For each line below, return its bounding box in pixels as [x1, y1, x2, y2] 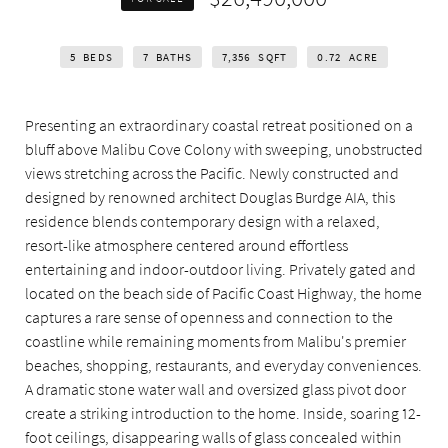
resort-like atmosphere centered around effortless [25, 234, 348, 255]
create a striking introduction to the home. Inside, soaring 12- [25, 402, 421, 423]
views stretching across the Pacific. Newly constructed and [25, 162, 399, 183]
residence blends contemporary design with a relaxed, [25, 210, 380, 231]
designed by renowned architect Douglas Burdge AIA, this [25, 186, 395, 207]
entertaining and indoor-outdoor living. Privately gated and [25, 258, 416, 279]
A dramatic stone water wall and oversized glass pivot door [25, 378, 406, 399]
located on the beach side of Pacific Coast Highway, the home [25, 282, 422, 303]
